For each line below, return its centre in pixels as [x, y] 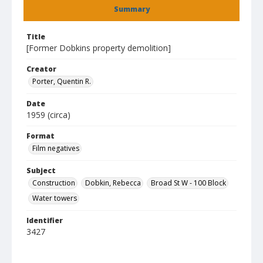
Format [41, 136]
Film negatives [56, 148]
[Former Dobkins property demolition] [99, 48]
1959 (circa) [48, 115]
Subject [41, 171]
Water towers [55, 198]
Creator [41, 69]
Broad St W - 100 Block [188, 183]
